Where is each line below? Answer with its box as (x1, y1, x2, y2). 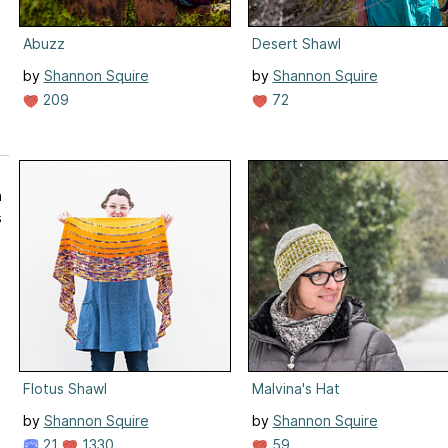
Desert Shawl (251, 34, 341, 52)
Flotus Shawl (22, 379, 107, 397)
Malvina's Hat (251, 379, 340, 397)
